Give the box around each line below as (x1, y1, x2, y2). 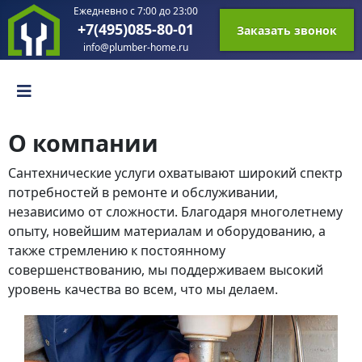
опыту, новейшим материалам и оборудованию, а (8, 221, 326, 240)
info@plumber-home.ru (83, 40, 188, 55)
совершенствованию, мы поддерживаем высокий (8, 260, 323, 279)
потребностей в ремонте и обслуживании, (8, 183, 278, 201)
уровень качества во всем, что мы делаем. (8, 280, 278, 298)
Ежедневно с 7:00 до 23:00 (74, 4, 198, 19)
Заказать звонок (237, 22, 337, 38)
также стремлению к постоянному (8, 241, 225, 259)
